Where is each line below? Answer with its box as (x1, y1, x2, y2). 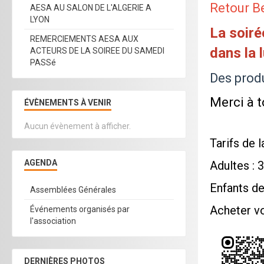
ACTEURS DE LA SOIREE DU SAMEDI (30, 46, 164, 55)
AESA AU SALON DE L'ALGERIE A (30, 3, 151, 12)
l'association (30, 216, 76, 226)
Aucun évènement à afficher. (24, 121, 131, 131)
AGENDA (24, 158, 57, 167)
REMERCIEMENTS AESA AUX (30, 34, 138, 44)
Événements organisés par (30, 204, 130, 214)
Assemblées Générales (30, 185, 116, 194)
